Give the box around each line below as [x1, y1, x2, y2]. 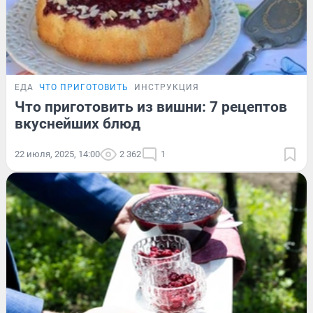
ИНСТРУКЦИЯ [134, 82, 199, 92]
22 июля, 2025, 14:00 [15, 148, 100, 159]
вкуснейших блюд [15, 115, 140, 132]
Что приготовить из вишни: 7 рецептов [15, 98, 287, 115]
